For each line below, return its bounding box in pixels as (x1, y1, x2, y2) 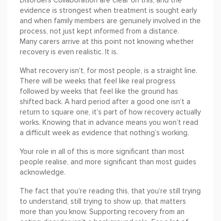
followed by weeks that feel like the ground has (20, 87, 178, 96)
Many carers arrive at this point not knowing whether (20, 37, 194, 46)
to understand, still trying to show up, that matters (20, 197, 186, 206)
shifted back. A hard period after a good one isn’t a (20, 97, 190, 107)
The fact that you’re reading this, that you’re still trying (20, 186, 201, 196)
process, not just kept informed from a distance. (20, 27, 179, 36)
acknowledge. (20, 168, 66, 177)
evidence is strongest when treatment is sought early (20, 6, 197, 15)
